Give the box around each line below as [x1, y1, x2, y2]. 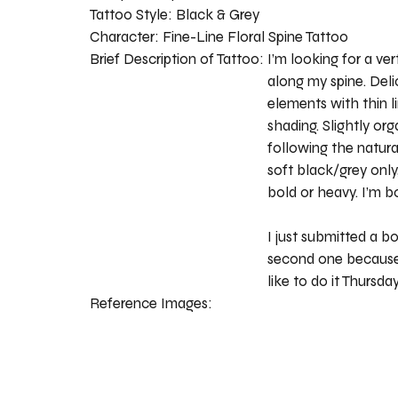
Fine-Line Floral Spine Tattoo [162, 27, 348, 46]
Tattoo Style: [89, 4, 176, 24]
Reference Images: [89, 293, 216, 313]
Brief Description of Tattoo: [89, 49, 267, 68]
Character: [89, 27, 163, 46]
